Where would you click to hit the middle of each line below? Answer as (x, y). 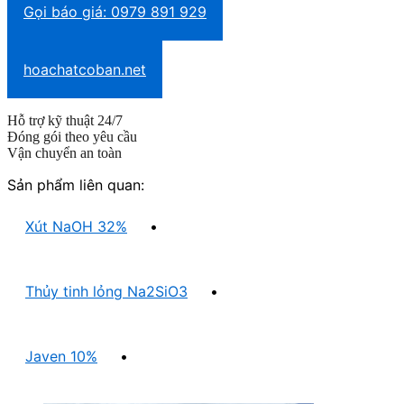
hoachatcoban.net (85, 70)
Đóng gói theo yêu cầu (72, 137)
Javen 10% (61, 357)
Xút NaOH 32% (76, 227)
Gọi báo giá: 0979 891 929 (115, 12)
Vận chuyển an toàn (64, 153)
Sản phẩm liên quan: (76, 185)
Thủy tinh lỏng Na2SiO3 (106, 292)
